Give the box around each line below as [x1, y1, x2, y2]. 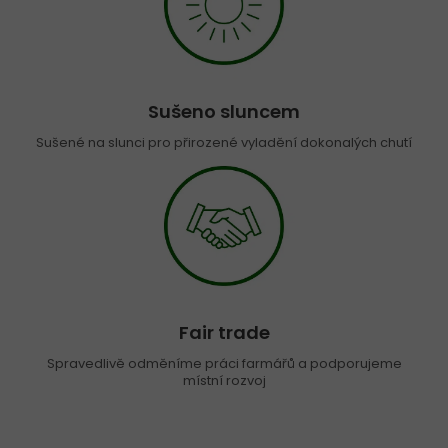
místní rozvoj [182, 371, 266, 391]
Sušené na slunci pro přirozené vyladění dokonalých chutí [36, 133, 412, 153]
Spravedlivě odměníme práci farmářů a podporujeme [46, 354, 402, 374]
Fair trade [178, 320, 270, 346]
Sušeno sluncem [148, 99, 300, 125]
